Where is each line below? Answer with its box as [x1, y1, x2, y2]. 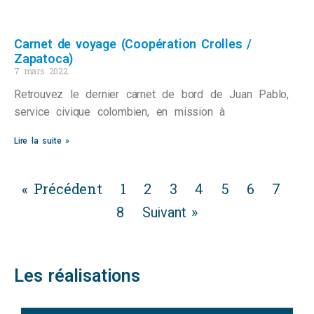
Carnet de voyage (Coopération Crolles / [14, 36, 252, 51]
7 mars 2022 [14, 64, 68, 76]
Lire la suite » [14, 135, 69, 146]
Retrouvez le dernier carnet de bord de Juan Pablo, [14, 87, 289, 101]
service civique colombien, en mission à [14, 104, 226, 118]
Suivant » [142, 203, 198, 221]
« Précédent [21, 179, 102, 198]
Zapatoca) [14, 50, 74, 66]
